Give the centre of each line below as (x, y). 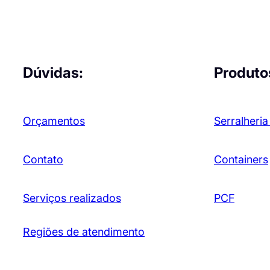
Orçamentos (54, 121)
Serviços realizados (72, 198)
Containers (241, 159)
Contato (43, 159)
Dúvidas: (53, 72)
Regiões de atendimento (83, 231)
